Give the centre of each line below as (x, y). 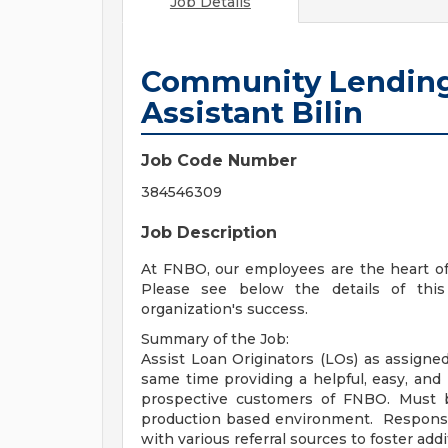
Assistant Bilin (252, 112)
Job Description (209, 232)
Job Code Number (219, 160)
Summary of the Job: (215, 339)
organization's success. (224, 309)
